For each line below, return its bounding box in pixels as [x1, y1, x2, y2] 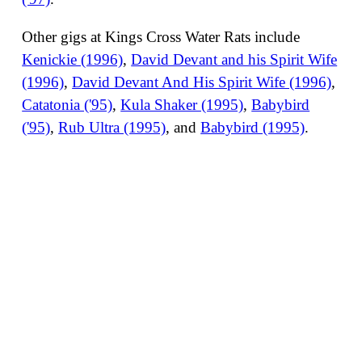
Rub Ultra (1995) [58, 119, 166, 137]
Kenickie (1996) [22, 51, 124, 69]
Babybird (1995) [200, 119, 305, 137]
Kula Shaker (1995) [120, 96, 244, 114]
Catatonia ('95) [22, 96, 113, 114]
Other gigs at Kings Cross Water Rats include [22, 28, 301, 46]
